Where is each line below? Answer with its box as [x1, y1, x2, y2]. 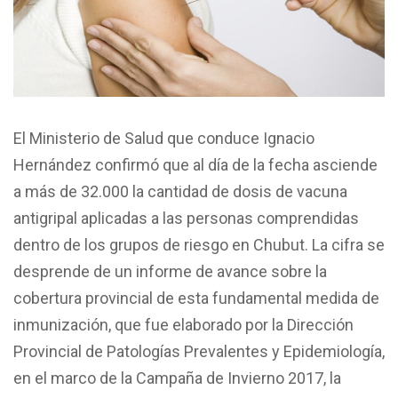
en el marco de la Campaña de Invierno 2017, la [13, 368, 341, 387]
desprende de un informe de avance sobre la [13, 261, 327, 281]
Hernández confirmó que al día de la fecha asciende [13, 155, 378, 174]
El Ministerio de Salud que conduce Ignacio [13, 128, 314, 147]
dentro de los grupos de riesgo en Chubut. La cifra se [13, 235, 385, 254]
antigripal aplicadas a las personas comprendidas [13, 208, 359, 227]
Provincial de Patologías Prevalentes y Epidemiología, [13, 341, 385, 361]
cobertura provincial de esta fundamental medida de [13, 288, 379, 307]
